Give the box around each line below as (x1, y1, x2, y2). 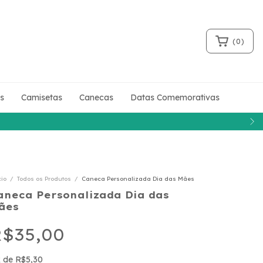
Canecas (79, 92, 113, 103)
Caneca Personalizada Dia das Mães (82, 175, 194, 183)
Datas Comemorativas (130, 92, 220, 103)
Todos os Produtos (17, 175, 71, 183)
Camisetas (21, 92, 62, 103)
